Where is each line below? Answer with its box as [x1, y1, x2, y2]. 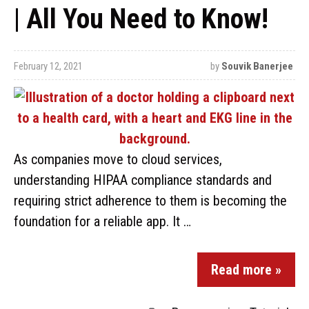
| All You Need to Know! [14, 3, 268, 35]
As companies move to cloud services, [14, 151, 222, 168]
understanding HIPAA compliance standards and [14, 172, 272, 188]
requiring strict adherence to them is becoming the [14, 192, 287, 209]
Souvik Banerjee [221, 60, 293, 72]
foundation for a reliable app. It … [14, 213, 191, 230]
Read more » [211, 261, 281, 278]
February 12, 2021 [14, 60, 83, 72]
